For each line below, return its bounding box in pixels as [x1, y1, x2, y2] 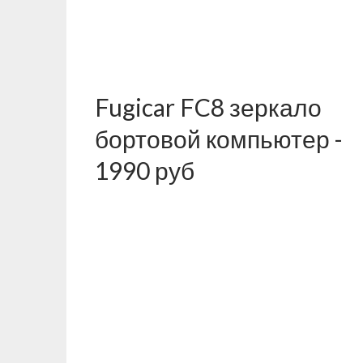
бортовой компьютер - [95, 124, 343, 153]
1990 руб [95, 156, 194, 185]
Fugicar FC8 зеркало [95, 92, 322, 122]
